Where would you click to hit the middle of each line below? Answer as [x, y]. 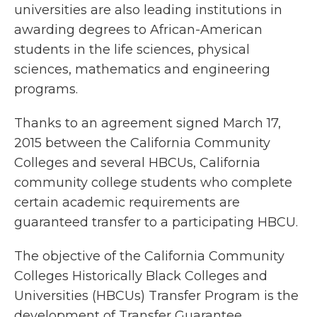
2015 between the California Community [142, 143]
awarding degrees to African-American [138, 30]
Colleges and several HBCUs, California [137, 163]
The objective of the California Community [149, 256]
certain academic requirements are [127, 202]
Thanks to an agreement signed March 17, [148, 123]
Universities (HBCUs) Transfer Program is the [156, 296]
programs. [46, 89]
